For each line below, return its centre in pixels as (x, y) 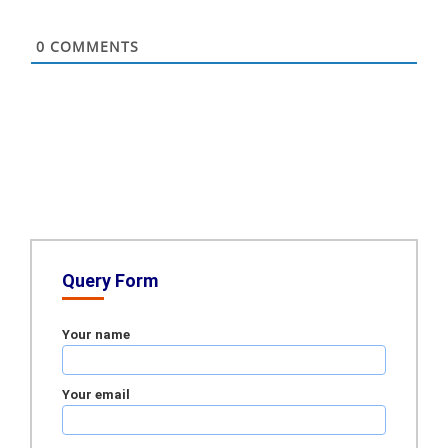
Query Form (110, 280)
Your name (96, 334)
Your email (96, 394)
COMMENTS (92, 46)
